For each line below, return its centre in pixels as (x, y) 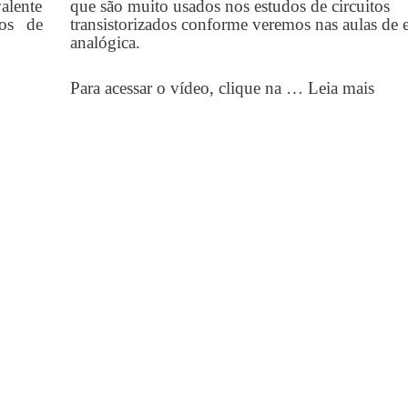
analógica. (105, 42)
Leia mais (341, 88)
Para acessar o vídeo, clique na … (189, 88)
